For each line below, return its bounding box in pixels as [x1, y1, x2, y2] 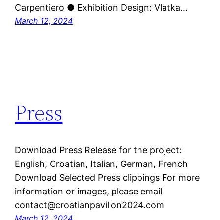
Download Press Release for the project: [15, 145, 182, 156]
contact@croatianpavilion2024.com [15, 200, 165, 211]
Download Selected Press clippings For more [15, 172, 200, 183]
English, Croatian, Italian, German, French [15, 159, 188, 169]
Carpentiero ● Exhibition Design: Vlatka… [15, 2, 188, 13]
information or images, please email [15, 186, 163, 197]
